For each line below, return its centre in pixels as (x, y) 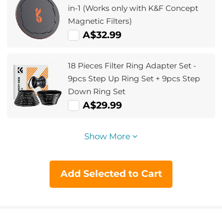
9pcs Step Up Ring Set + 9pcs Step (134, 79)
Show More (108, 137)
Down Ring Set (97, 92)
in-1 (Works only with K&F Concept (133, 8)
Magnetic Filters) (100, 21)
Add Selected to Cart (111, 174)
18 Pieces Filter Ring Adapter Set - (132, 66)
